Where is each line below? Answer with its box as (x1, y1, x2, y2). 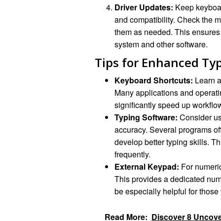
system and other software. (114, 38, 208, 50)
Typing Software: (114, 111, 178, 123)
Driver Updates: (114, 1, 173, 13)
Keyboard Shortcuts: (114, 74, 193, 86)
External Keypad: (114, 160, 179, 172)
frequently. (114, 148, 150, 160)
